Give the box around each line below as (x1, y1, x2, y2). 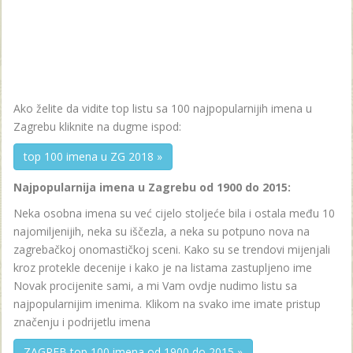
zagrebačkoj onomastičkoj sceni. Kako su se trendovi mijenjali (13, 241, 330, 257)
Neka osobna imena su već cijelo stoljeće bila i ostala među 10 (13, 205, 335, 221)
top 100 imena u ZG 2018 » (24, 148, 162, 164)
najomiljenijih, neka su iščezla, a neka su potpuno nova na (13, 223, 310, 239)
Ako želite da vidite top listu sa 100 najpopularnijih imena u (13, 100, 312, 116)
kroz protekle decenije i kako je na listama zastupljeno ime (13, 259, 312, 275)
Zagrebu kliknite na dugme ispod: (13, 118, 184, 134)
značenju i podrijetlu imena (13, 314, 150, 329)
